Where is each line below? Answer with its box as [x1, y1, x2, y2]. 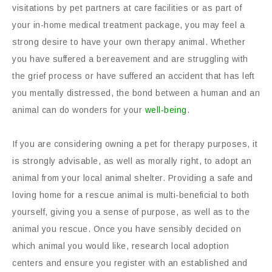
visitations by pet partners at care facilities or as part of [12, 3, 242, 13]
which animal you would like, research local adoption [12, 241, 229, 251]
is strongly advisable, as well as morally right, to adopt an [12, 156, 251, 166]
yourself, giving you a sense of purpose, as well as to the [12, 207, 250, 217]
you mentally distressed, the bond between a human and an [12, 88, 260, 98]
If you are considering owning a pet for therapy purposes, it [12, 139, 257, 149]
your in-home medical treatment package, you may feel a [12, 20, 245, 30]
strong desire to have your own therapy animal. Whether [12, 37, 245, 47]
